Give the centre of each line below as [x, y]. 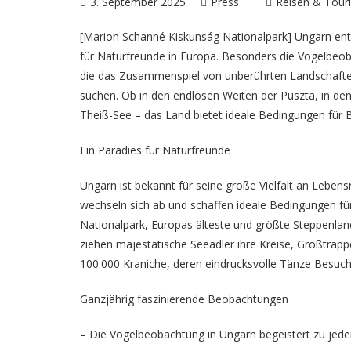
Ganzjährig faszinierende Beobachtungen [184, 299]
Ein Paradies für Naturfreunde [155, 150]
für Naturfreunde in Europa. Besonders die [189, 56]
